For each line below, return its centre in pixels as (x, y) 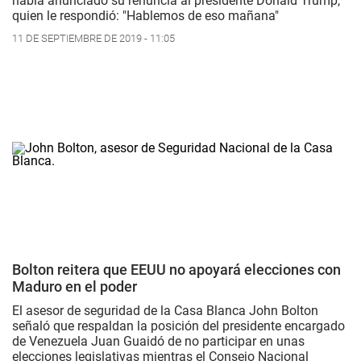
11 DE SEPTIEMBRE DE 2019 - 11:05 (93, 38)
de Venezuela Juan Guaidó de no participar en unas (158, 341)
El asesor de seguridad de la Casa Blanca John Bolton (165, 310)
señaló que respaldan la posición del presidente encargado (178, 326)
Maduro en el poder (75, 286)
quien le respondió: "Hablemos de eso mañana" (145, 15)
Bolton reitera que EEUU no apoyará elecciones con (176, 269)
